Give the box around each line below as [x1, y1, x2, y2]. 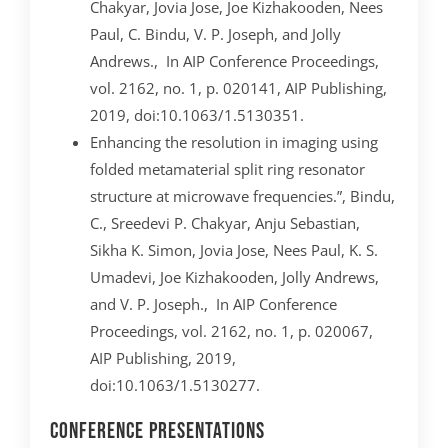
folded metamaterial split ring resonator [90, 158, 365, 179]
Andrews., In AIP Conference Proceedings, [90, 50, 379, 71]
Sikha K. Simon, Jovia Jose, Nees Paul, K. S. [90, 239, 378, 260]
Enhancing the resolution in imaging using [90, 131, 378, 152]
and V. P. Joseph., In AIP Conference [90, 293, 337, 314]
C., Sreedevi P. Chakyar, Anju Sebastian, [90, 212, 360, 233]
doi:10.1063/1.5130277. [90, 374, 260, 395]
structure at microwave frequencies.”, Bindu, [90, 185, 395, 206]
